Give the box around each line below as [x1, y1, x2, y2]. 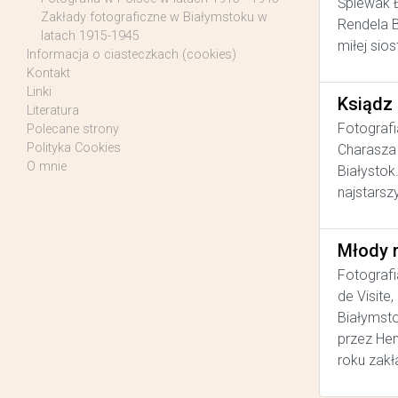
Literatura [27, 103, 79, 119]
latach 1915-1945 [41, 28, 139, 44]
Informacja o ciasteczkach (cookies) [27, 47, 236, 63]
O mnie [27, 159, 67, 175]
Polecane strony [27, 122, 119, 138]
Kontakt [27, 66, 70, 82]
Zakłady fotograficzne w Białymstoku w [41, 10, 267, 26]
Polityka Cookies [27, 140, 121, 156]
